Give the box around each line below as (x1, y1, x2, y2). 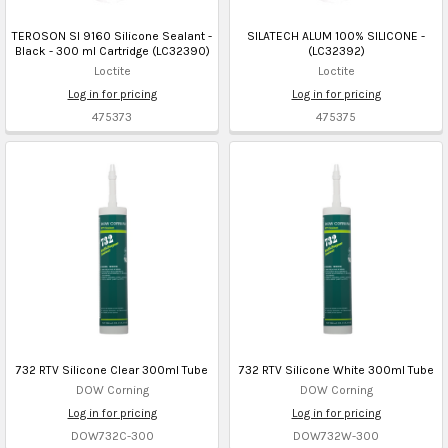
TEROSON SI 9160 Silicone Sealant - (12, 28, 212, 43)
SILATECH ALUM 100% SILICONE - (247, 28, 425, 43)
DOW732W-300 (293, 428, 379, 443)
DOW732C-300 (70, 428, 154, 443)
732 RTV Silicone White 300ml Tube (238, 362, 434, 377)
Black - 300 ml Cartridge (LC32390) (14, 43, 210, 58)
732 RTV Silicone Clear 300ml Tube (16, 362, 208, 377)
